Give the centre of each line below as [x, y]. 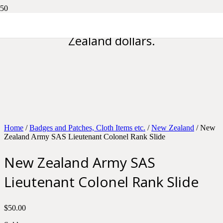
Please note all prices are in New [111, 24]
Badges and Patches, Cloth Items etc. [87, 128]
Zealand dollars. [111, 41]
